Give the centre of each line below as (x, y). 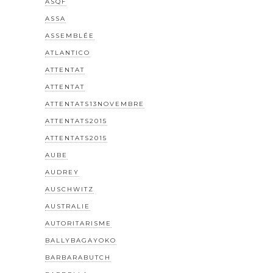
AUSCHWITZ (69, 190)
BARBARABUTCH (78, 258)
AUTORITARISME (78, 224)
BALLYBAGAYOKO (81, 241)
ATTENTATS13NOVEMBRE (95, 104)
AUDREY (62, 172)
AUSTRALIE (68, 207)
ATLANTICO (68, 53)
